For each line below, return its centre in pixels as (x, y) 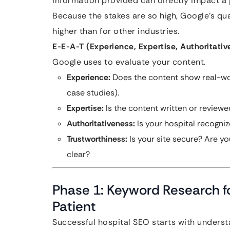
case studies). (93, 93)
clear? (78, 154)
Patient (74, 206)
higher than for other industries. (116, 31)
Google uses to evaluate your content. (129, 62)
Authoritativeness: (101, 123)
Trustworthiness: (97, 139)
